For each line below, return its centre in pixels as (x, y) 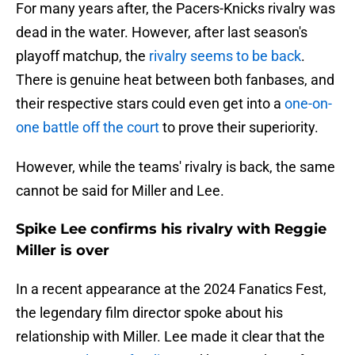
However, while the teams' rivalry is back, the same (176, 167)
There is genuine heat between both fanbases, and (175, 80)
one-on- (308, 104)
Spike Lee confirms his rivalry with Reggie (171, 229)
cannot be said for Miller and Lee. (120, 191)
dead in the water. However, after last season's (162, 32)
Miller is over (63, 251)
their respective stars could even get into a (150, 104)
